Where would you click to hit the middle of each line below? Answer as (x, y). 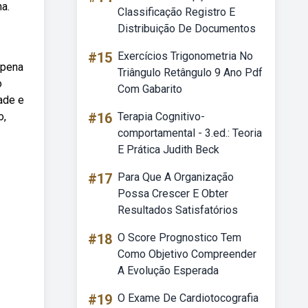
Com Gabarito (150, 89)
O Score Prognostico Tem (179, 238)
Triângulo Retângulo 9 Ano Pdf (190, 73)
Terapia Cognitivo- (161, 117)
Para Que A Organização (176, 177)
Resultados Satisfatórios (178, 210)
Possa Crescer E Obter (173, 194)
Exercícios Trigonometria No (185, 56)
